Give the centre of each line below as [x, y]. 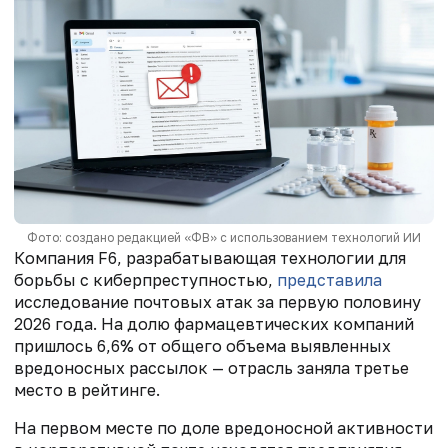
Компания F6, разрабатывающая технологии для [210, 258]
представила [329, 280]
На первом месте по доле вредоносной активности [223, 428]
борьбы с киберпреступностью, [145, 280]
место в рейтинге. [87, 390]
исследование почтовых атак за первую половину [217, 302]
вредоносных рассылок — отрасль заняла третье [211, 368]
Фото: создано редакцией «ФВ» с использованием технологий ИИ [224, 238]
